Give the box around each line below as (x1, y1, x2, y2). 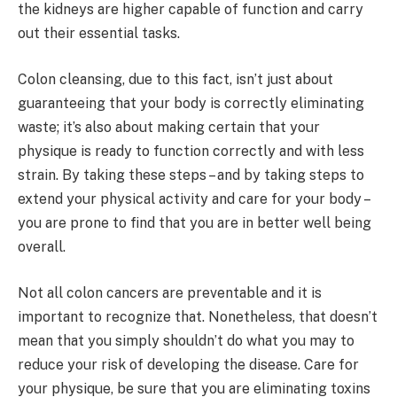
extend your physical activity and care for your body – (18, 190, 369, 207)
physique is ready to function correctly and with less (18, 142, 364, 160)
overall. (18, 237, 66, 255)
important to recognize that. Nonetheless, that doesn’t (18, 307, 378, 325)
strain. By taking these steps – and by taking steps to (18, 166, 364, 183)
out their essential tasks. (18, 25, 180, 43)
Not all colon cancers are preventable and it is (18, 284, 322, 301)
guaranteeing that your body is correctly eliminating (18, 94, 364, 112)
